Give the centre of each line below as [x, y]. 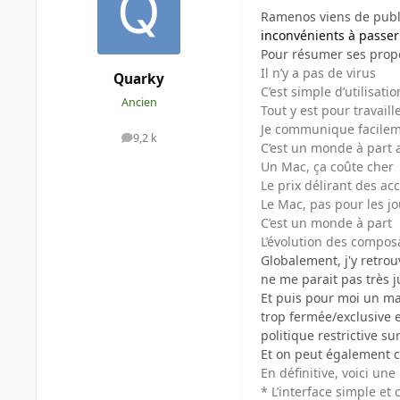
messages [164, 142]
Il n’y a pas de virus [318, 73]
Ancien [139, 102]
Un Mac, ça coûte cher [327, 167]
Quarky [139, 79]
